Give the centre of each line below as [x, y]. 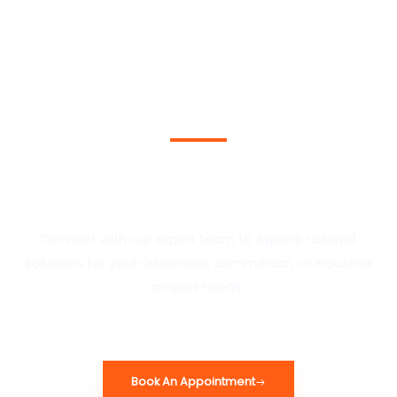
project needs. [198, 287]
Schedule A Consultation [198, 160]
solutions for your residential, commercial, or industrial [198, 263]
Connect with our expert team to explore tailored [198, 239]
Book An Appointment [193, 382]
